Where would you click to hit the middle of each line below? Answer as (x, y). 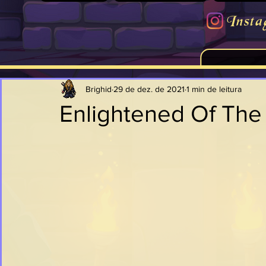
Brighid (99, 89)
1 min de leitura (214, 89)
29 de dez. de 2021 (149, 89)
